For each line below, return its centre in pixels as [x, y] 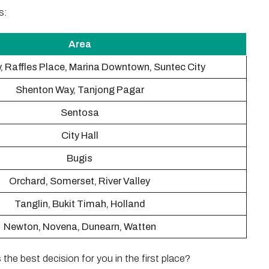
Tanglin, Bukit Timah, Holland [80, 204]
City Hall [80, 135]
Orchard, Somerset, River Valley [80, 181]
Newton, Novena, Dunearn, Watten [80, 227]
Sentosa [80, 113]
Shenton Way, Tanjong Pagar [80, 90]
